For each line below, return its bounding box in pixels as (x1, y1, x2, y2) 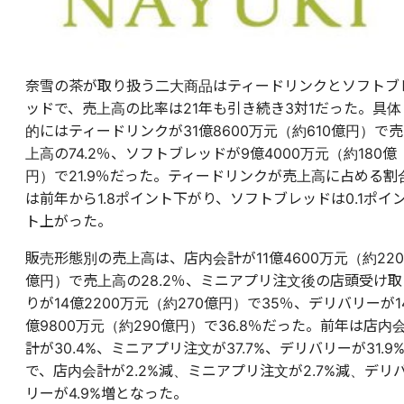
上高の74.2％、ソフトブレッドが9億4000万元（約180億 (25, 143, 397, 162)
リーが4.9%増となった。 (25, 383, 188, 402)
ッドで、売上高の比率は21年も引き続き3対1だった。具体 (25, 98, 401, 117)
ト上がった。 (25, 211, 112, 230)
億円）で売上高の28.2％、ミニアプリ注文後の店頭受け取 (25, 271, 402, 289)
